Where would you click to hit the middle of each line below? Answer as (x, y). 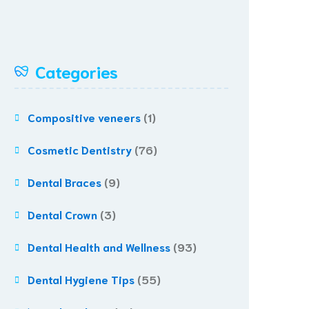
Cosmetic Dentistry (80, 149)
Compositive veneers (84, 117)
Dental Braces (64, 182)
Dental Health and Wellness (99, 247)
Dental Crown (62, 214)
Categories (77, 71)
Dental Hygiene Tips (81, 279)
